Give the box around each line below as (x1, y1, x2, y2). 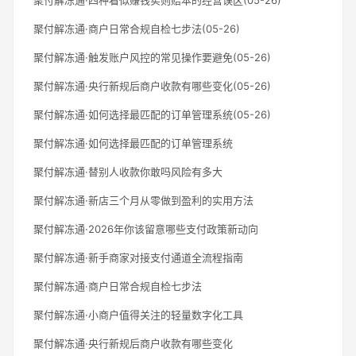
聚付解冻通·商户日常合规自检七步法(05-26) (33, 21, 240, 35)
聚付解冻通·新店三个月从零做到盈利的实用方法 (33, 193, 253, 207)
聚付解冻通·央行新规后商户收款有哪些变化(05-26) (33, 79, 271, 92)
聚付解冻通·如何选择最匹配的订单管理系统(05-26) (33, 107, 271, 121)
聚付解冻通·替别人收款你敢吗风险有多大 (33, 164, 222, 178)
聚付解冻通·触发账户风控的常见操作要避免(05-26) (33, 50, 271, 64)
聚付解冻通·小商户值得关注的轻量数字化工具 (33, 308, 243, 321)
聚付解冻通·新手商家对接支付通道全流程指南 (33, 250, 243, 264)
